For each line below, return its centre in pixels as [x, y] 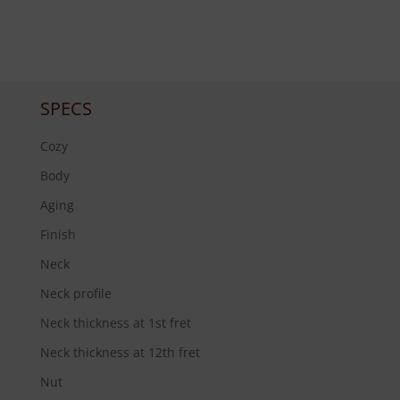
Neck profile [76, 294]
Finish [58, 235]
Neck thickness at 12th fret [120, 353]
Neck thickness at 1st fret [116, 323]
